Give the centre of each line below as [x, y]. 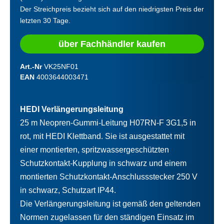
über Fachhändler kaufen [112, 44]
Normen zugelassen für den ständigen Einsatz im [107, 217]
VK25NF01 [61, 66]
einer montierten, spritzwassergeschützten [94, 149]
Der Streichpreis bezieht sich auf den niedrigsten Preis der [112, 9]
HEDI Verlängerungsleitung [72, 109]
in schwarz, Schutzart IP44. [68, 190]
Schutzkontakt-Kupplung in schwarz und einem [103, 163]
